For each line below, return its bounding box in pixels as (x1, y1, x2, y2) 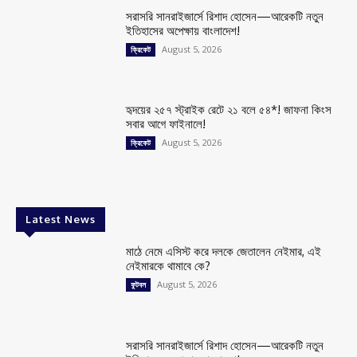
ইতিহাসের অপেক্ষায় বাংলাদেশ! (126, 22, 241, 38)
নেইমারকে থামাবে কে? (126, 258, 211, 274)
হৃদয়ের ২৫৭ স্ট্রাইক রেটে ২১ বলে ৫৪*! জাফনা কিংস (126, 102, 332, 118)
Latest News (25, 213, 96, 226)
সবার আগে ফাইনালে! (126, 116, 206, 132)
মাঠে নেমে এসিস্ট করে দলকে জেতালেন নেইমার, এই (126, 244, 322, 260)
